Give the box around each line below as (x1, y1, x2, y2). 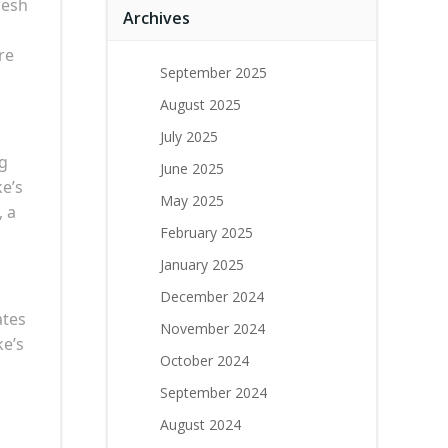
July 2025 (160, 127, 218, 146)
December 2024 (160, 287, 264, 306)
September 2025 (160, 63, 267, 82)
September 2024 (160, 383, 267, 402)
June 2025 (160, 159, 224, 178)
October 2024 (160, 351, 249, 370)
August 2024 (160, 415, 241, 434)
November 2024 (160, 319, 265, 338)
